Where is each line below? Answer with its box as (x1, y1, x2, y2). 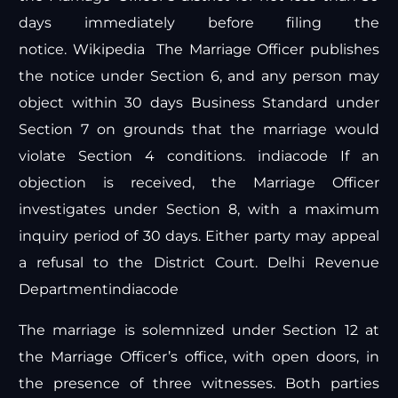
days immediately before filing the (19, 14, 379, 32)
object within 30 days (19, 94, 191, 112)
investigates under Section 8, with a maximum (19, 201, 379, 219)
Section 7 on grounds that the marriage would (19, 121, 379, 139)
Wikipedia (72, 41, 151, 59)
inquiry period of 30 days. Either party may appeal (19, 227, 379, 245)
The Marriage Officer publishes (150, 41, 379, 59)
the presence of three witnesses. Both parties (19, 375, 379, 393)
